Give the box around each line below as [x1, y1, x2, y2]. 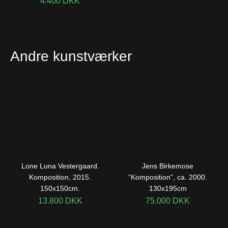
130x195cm [149, 184, 187, 192]
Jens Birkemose [142, 162, 194, 170]
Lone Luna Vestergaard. [21, 162, 99, 170]
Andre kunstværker [10, 48, 132, 64]
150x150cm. [40, 184, 80, 192]
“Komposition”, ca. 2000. [128, 173, 208, 181]
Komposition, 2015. [29, 173, 92, 181]
